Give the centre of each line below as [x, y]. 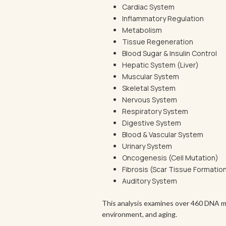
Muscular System [151, 76]
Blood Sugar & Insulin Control [169, 53]
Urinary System [147, 146]
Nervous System [150, 100]
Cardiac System [148, 7]
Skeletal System [149, 88]
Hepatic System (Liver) [160, 65]
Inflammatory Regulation [163, 18]
